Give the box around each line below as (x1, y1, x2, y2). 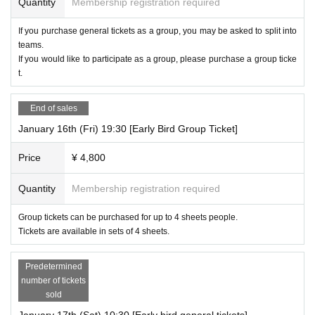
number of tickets (21, 275, 86, 285)
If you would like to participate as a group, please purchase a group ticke (18, 53, 297, 64)
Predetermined (25, 261, 82, 271)
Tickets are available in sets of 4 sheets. (18, 226, 169, 236)
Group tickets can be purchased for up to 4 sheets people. (18, 212, 238, 222)
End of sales (30, 103, 77, 113)
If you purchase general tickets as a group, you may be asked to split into (18, 25, 297, 36)
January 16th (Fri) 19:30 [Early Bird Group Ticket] (18, 122, 238, 134)
